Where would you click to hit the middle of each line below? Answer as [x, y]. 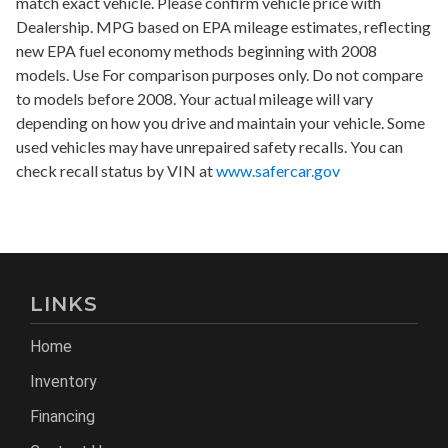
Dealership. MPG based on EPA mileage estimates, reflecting [223, 26]
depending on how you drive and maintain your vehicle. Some [220, 122]
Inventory [63, 381]
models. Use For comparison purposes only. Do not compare [219, 74]
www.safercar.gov [278, 170]
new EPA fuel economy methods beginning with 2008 [196, 50]
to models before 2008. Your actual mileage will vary [194, 98]
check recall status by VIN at [116, 170]
